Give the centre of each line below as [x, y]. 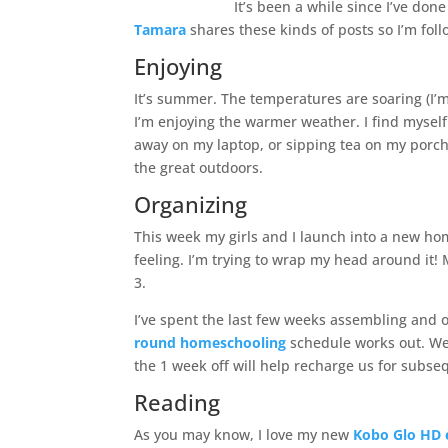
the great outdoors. [199, 167]
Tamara [160, 29]
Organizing [191, 203]
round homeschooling [210, 342]
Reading [177, 401]
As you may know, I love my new [244, 434]
